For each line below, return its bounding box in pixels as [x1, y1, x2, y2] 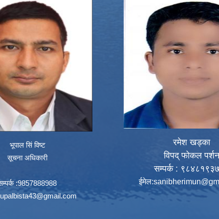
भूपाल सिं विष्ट [9, 140, 45, 149]
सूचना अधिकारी [7, 153, 47, 162]
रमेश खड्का [173, 137, 210, 147]
